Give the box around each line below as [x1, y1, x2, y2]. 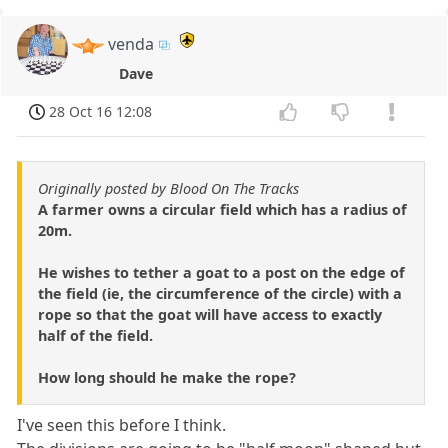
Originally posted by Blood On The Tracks [38, 178, 299, 198]
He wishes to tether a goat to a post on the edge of [38, 262, 405, 282]
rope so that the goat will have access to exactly [38, 304, 382, 324]
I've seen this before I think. [17, 413, 227, 436]
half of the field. [38, 325, 153, 345]
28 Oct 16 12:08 [49, 101, 153, 121]
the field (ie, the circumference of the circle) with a [38, 283, 402, 303]
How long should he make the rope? [38, 367, 296, 387]
